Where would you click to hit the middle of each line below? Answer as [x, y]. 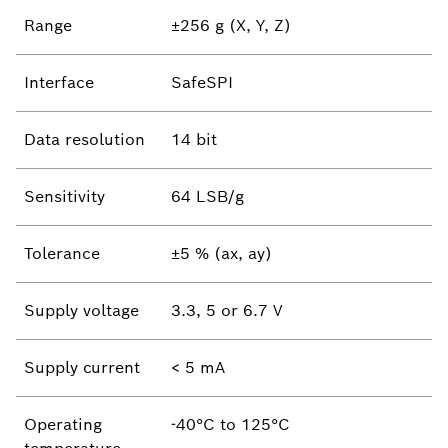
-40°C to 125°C [230, 424]
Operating [63, 424]
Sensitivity [64, 196]
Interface [59, 82]
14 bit [194, 139]
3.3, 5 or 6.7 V [227, 310]
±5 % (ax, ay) [221, 253]
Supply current [82, 367]
